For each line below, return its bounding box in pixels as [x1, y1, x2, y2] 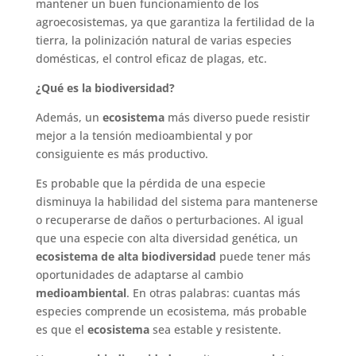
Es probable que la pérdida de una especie [35, 175, 265, 191]
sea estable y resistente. [149, 321, 281, 337]
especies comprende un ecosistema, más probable [35, 303, 307, 319]
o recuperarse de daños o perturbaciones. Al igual [35, 211, 304, 227]
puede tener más [215, 248, 311, 264]
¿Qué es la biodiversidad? [35, 79, 175, 95]
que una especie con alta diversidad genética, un [35, 230, 298, 246]
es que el [35, 321, 87, 337]
